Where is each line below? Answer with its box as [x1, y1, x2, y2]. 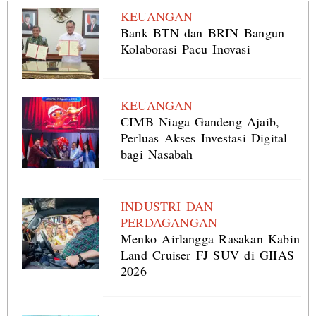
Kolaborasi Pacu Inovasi [121, 40, 250, 58]
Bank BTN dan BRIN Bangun [121, 24, 285, 42]
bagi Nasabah [121, 145, 193, 163]
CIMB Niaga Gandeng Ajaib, [121, 113, 280, 130]
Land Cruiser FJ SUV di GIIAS [121, 246, 295, 264]
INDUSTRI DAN [121, 197, 214, 215]
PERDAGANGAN [121, 214, 218, 231]
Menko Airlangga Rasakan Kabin [121, 230, 300, 248]
